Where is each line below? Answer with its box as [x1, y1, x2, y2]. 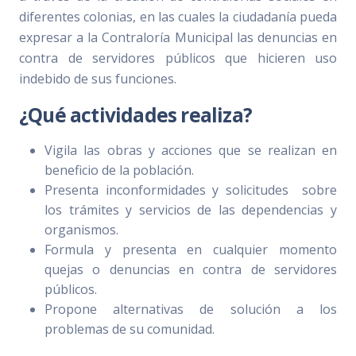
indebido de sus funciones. [19, 69, 176, 87]
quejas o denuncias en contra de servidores [44, 260, 337, 278]
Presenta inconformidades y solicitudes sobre [44, 180, 337, 199]
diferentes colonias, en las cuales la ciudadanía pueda [19, 7, 337, 25]
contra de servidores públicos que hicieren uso [19, 48, 337, 67]
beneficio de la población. [44, 161, 194, 179]
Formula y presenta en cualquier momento [44, 240, 337, 258]
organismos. [44, 220, 118, 238]
